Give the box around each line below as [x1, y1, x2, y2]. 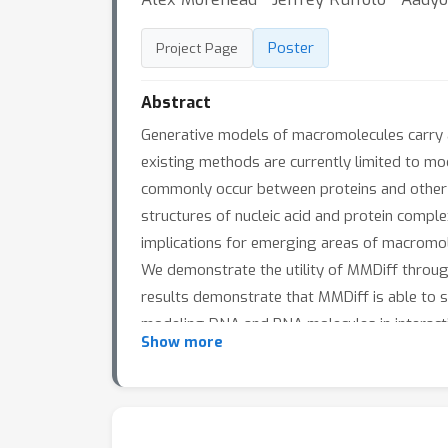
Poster [268, 38, 314, 58]
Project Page [156, 39, 238, 57]
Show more [141, 333, 223, 352]
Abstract [141, 92, 211, 113]
